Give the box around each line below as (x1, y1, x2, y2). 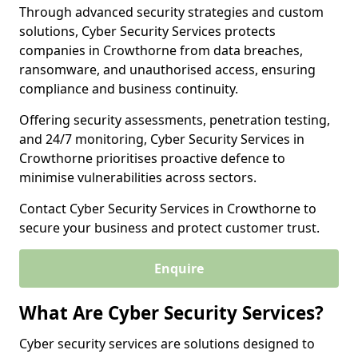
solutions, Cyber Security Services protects (19, 22, 276, 40)
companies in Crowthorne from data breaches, (19, 42, 303, 59)
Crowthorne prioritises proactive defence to (19, 149, 285, 167)
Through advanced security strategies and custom (19, 3, 324, 21)
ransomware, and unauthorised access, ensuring (19, 61, 316, 78)
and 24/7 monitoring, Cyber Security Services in (19, 130, 304, 148)
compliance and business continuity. (19, 80, 238, 97)
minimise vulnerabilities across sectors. (19, 169, 257, 186)
